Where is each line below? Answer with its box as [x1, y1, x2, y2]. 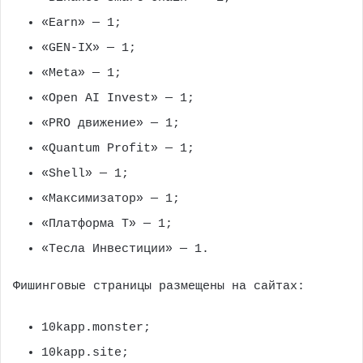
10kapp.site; [41, 345, 129, 360]
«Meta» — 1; [41, 66, 122, 80]
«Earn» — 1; [41, 15, 122, 30]
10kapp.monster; [41, 320, 151, 335]
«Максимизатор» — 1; [41, 191, 180, 206]
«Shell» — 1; [41, 166, 129, 181]
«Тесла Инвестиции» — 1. [41, 241, 209, 256]
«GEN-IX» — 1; [41, 41, 136, 55]
